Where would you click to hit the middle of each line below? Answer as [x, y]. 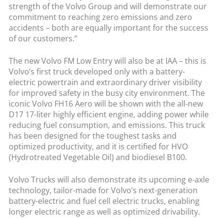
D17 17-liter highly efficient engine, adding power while [109, 114]
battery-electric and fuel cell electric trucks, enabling [104, 201]
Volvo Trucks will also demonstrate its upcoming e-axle [109, 179]
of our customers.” [43, 38]
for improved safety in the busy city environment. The [107, 93]
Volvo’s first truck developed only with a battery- [97, 71]
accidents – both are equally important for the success [108, 27]
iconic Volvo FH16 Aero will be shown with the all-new [106, 103]
